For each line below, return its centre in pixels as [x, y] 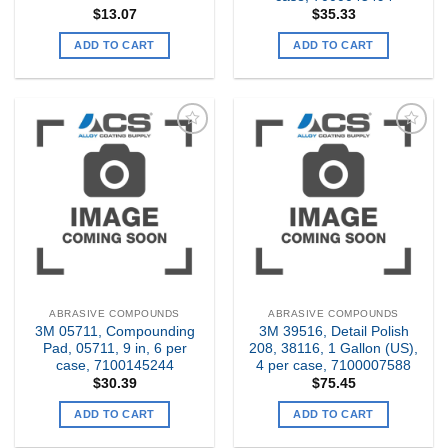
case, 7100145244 [114, 365]
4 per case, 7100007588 [333, 365]
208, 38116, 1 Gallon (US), [333, 348]
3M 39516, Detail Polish [333, 331]
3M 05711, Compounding [114, 331]
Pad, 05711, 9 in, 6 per [114, 348]
